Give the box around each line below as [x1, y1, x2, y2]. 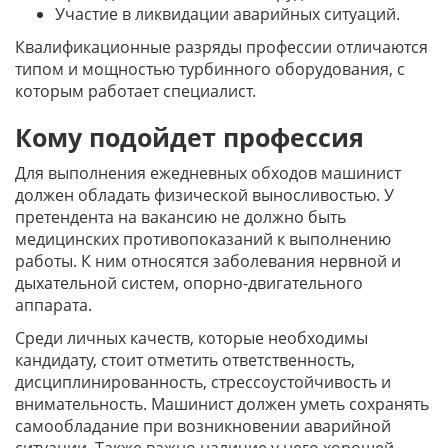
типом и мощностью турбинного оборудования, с [15, 58, 405, 80]
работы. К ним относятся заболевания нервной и [15, 250, 401, 272]
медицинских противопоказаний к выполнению [15, 228, 391, 250]
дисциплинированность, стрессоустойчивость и [15, 371, 391, 393]
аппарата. [15, 294, 96, 316]
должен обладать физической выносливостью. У [15, 184, 394, 206]
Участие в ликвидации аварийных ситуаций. [55, 3, 404, 25]
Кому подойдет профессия [15, 120, 364, 154]
